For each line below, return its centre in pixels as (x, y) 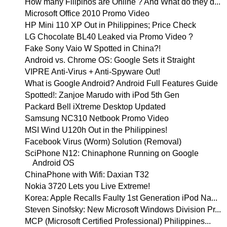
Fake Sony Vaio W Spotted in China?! (92, 48)
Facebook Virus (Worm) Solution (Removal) (103, 142)
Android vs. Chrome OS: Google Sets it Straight (109, 60)
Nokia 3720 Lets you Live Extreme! (87, 186)
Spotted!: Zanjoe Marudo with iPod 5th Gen (102, 95)
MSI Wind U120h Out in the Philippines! (96, 130)
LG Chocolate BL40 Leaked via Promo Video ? (109, 37)
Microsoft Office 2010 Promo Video (87, 13)
